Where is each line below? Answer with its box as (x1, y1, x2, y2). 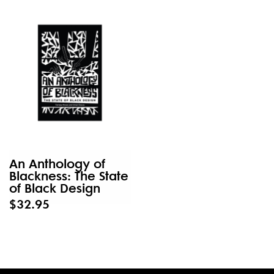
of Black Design (9, 179, 100, 197)
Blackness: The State (9, 166, 128, 185)
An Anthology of (9, 154, 105, 172)
